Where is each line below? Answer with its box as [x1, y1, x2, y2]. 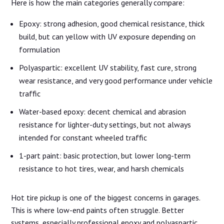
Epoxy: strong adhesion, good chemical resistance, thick [19, 18, 205, 29]
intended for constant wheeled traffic [19, 132, 147, 143]
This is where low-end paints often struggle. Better [11, 205, 184, 215]
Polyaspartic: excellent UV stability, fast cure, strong [19, 62, 197, 73]
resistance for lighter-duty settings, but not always [19, 119, 191, 130]
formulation [19, 44, 60, 55]
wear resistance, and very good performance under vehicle [19, 75, 213, 86]
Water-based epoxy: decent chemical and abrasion [19, 106, 186, 117]
